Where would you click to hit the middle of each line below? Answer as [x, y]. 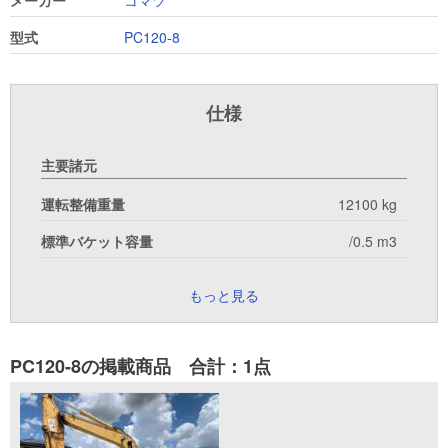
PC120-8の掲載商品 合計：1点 [140, 366]
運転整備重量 [83, 204]
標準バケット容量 [97, 241]
